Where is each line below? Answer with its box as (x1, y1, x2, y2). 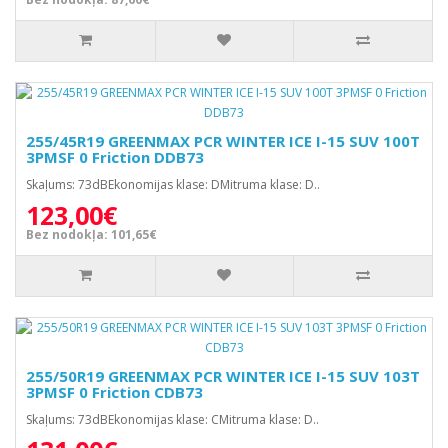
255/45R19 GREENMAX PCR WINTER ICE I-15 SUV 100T (26, 131, 420, 151)
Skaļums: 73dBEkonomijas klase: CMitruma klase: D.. (26, 411, 319, 428)
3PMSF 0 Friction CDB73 (26, 382, 203, 402)
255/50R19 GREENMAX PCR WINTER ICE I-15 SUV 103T (26, 366, 420, 386)
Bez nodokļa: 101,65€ (26, 226, 157, 243)
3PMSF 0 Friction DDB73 (26, 147, 204, 167)
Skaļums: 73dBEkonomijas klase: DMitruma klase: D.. (26, 176, 320, 193)
